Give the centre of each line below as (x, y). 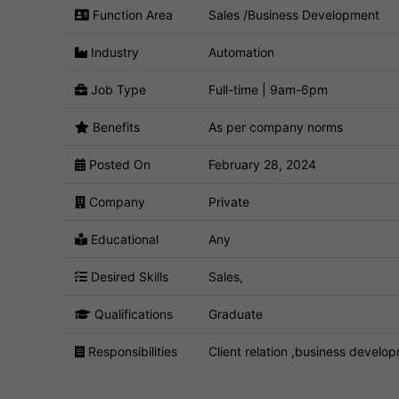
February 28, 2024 (262, 164)
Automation (241, 52)
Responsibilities (131, 351)
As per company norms (276, 126)
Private (229, 201)
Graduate (236, 313)
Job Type (117, 89)
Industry (113, 52)
